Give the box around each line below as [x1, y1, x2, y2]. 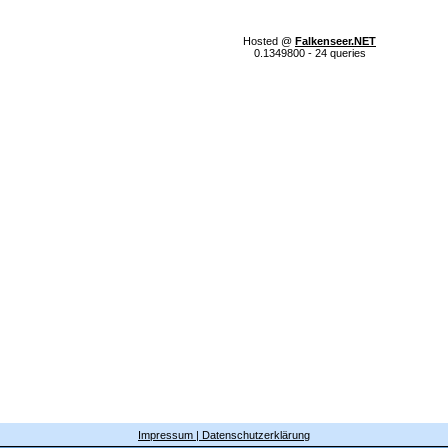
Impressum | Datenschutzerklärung [138, 428, 310, 441]
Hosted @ [243, 35, 295, 47]
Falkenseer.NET [295, 35, 376, 47]
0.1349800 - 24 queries [253, 47, 366, 59]
